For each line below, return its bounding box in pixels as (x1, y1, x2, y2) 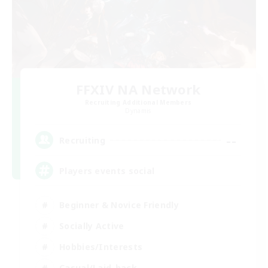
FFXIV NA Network (75, 80, 201, 99)
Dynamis (125, 106, 151, 115)
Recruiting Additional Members (84, 98, 192, 107)
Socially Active (59, 220, 124, 232)
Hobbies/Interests (59, 240, 143, 252)
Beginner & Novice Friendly (59, 199, 179, 211)
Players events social (59, 165, 155, 176)
